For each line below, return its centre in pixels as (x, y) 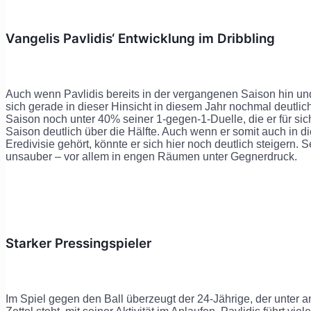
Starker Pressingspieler (78, 243)
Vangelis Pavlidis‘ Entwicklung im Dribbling (140, 39)
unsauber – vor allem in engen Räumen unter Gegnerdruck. (151, 157)
